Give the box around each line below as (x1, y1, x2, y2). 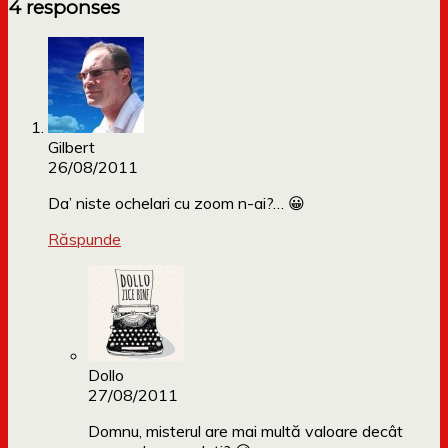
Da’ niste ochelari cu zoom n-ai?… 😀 (48, 193, 305, 214)
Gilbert (48, 137, 95, 158)
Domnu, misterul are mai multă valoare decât (88, 421, 403, 442)
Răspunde (48, 229, 121, 250)
